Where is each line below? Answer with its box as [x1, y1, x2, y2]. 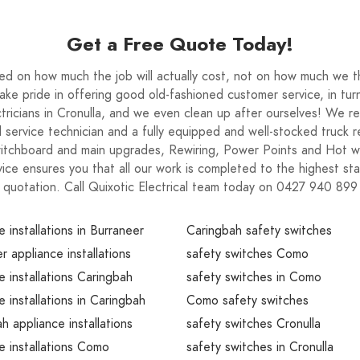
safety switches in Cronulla [186, 338, 333, 356]
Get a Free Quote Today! [67, 31, 293, 57]
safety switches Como [186, 245, 309, 263]
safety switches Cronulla [186, 315, 321, 333]
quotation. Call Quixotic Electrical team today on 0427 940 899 [2, 178, 358, 196]
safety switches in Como [186, 268, 321, 286]
